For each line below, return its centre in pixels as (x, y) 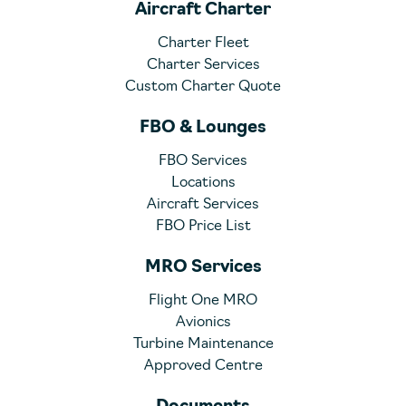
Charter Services (203, 65)
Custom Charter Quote (203, 87)
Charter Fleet (203, 43)
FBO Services (203, 161)
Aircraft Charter (203, 10)
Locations (203, 183)
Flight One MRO (203, 301)
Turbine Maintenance (203, 344)
